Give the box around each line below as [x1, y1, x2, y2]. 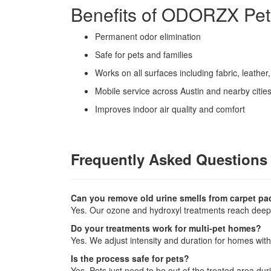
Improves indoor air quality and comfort [95, 103, 245, 115]
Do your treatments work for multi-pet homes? [71, 222, 261, 234]
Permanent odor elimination [95, 30, 201, 42]
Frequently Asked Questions [71, 149, 267, 169]
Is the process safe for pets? [71, 252, 189, 264]
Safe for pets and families [95, 48, 192, 60]
